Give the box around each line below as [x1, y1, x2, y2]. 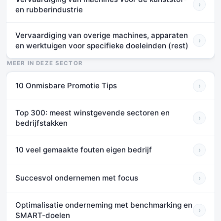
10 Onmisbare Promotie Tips [15, 81, 117, 91]
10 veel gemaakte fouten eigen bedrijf [15, 145, 152, 155]
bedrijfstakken [15, 118, 68, 128]
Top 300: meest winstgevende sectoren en [15, 108, 170, 117]
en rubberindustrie [15, 4, 83, 14]
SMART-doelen [15, 210, 70, 220]
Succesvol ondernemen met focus [15, 173, 138, 183]
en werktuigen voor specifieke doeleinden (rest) [15, 40, 188, 50]
